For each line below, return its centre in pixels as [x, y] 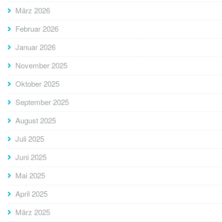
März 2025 [33, 212]
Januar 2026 [35, 47]
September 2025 [42, 102]
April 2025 [31, 194]
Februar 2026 [37, 29]
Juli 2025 [30, 139]
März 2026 [33, 10]
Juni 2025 [31, 157]
